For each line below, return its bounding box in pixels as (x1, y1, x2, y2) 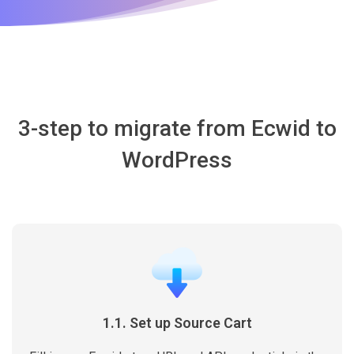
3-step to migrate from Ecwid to (17, 115, 337, 141)
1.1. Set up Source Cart (102, 314, 252, 331)
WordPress (122, 147, 232, 173)
